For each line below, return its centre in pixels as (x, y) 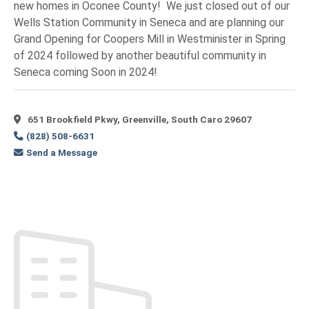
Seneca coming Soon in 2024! (86, 72)
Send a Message (62, 153)
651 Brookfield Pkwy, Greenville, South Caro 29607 (139, 120)
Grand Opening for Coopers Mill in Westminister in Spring (150, 39)
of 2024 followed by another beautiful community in (140, 55)
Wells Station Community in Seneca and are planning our (149, 22)
